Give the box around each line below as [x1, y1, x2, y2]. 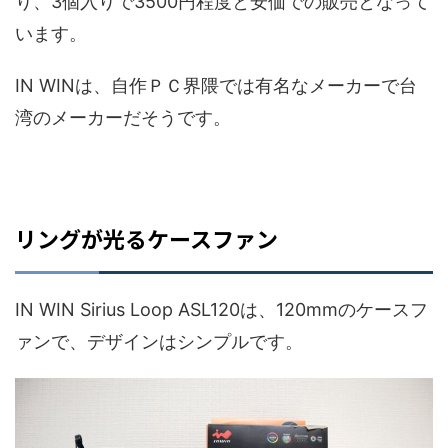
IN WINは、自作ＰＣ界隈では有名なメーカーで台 [15, 75, 417, 97]
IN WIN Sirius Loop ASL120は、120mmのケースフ [15, 299, 428, 321]
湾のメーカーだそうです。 [15, 107, 231, 129]
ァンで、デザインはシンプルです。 [15, 331, 303, 353]
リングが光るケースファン [15, 222, 278, 255]
